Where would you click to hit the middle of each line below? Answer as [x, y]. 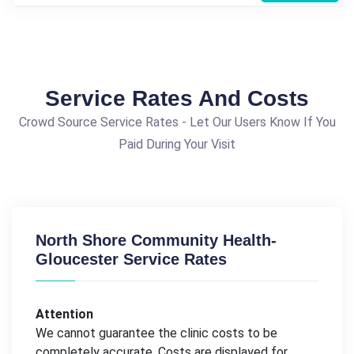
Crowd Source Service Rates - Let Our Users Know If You [177, 122]
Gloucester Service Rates [131, 259]
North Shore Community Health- [156, 240]
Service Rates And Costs [177, 98]
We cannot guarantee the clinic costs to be [156, 333]
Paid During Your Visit [177, 144]
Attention [64, 314]
